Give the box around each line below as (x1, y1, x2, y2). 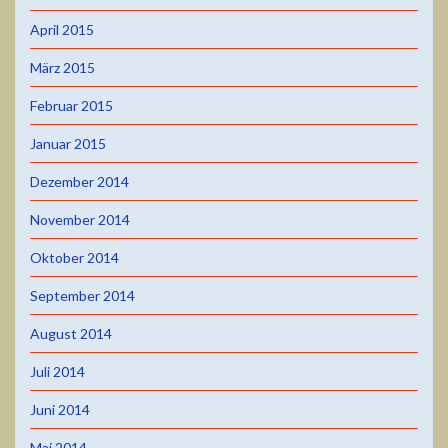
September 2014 (30, 286, 135, 304)
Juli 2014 (30, 362, 85, 380)
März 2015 (30, 58, 95, 76)
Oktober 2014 (30, 248, 119, 266)
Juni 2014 (30, 400, 90, 418)
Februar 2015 (30, 96, 113, 114)
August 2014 (30, 324, 112, 342)
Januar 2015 (30, 134, 106, 152)
